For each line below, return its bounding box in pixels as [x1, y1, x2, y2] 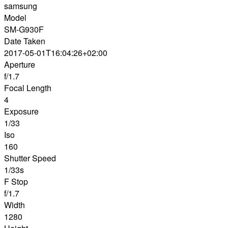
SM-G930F [4, 23, 44, 36]
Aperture [4, 59, 35, 71]
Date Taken [4, 35, 45, 47]
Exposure [4, 105, 39, 118]
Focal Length [4, 82, 51, 94]
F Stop [4, 176, 28, 188]
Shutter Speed [4, 152, 56, 164]
